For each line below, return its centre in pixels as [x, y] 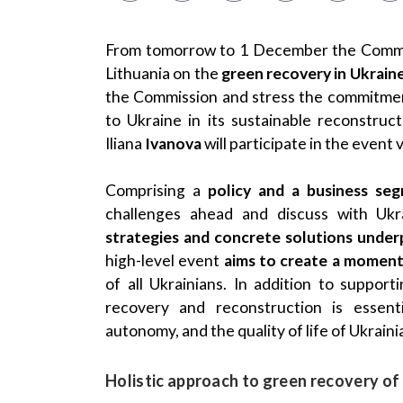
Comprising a [157, 191]
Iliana [125, 143]
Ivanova [175, 143]
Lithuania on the [163, 73]
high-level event [165, 261]
